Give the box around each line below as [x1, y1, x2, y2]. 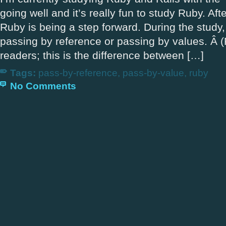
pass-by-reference [38, 68, 118, 78]
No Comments [10, 81, 76, 91]
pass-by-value [123, 68, 184, 78]
